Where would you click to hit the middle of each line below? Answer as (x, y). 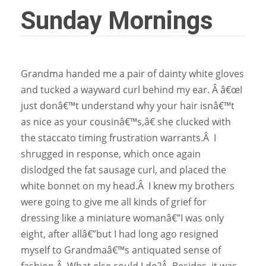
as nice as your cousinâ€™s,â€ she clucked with (126, 121)
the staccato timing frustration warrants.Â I (118, 137)
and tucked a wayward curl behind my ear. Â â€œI (132, 89)
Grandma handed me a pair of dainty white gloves (24, 73)
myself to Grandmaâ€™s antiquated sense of (121, 250)
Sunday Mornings (117, 20)
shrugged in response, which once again (111, 153)
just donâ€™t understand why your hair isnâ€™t (128, 105)
